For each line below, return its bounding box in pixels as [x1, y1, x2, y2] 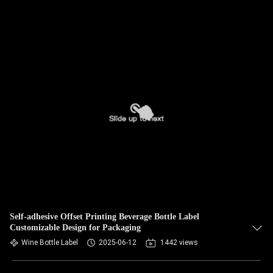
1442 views [160, 238, 198, 247]
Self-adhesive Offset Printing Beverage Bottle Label [10, 212, 199, 221]
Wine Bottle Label [21, 238, 78, 247]
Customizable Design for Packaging [10, 223, 141, 232]
